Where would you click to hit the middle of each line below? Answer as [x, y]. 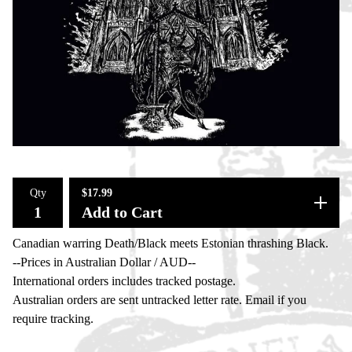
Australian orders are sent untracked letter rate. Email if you [159, 300]
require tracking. [53, 319]
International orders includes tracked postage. [124, 281]
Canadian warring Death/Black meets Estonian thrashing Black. [170, 243]
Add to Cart [122, 212]
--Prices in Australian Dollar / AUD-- [104, 262]
